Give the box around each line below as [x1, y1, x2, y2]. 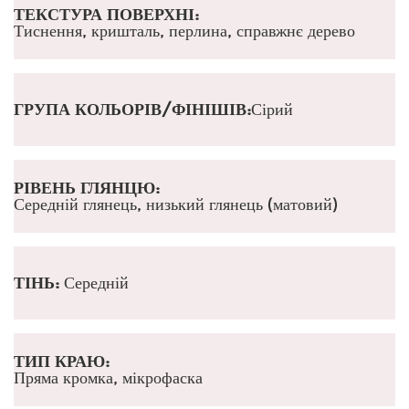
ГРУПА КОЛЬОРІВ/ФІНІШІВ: [14, 99, 251, 120]
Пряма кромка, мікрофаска [14, 367, 203, 388]
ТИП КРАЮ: [14, 351, 110, 372]
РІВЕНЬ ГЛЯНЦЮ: [14, 177, 160, 198]
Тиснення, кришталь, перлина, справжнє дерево [14, 20, 355, 41]
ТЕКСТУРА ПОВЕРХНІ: [14, 4, 199, 25]
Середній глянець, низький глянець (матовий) [14, 194, 338, 215]
